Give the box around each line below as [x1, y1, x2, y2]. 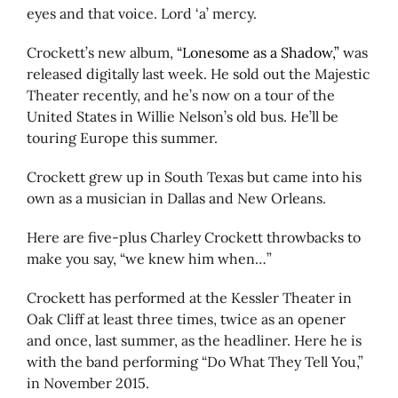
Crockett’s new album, [27, 44, 177, 62]
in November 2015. [27, 374, 149, 393]
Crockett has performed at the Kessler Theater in [27, 289, 352, 307]
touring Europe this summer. [27, 129, 218, 147]
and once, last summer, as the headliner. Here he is [27, 331, 362, 350]
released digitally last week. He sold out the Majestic [27, 65, 370, 84]
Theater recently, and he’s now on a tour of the [27, 86, 335, 105]
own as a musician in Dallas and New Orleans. [27, 189, 326, 208]
